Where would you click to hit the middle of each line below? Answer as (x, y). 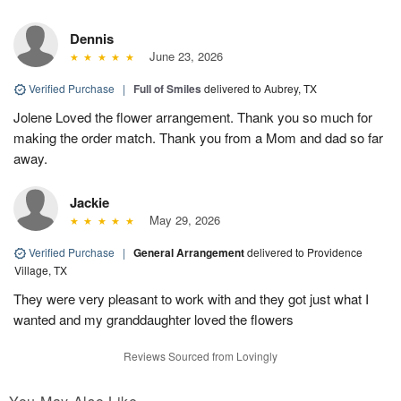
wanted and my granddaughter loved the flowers (154, 319)
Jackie (90, 202)
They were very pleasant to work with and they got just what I (191, 298)
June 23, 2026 (182, 55)
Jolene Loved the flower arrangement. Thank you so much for (193, 116)
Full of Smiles (167, 88)
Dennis (92, 38)
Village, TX (41, 269)
